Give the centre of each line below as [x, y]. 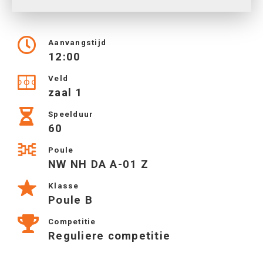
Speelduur [71, 114]
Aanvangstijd [77, 43]
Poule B [70, 200]
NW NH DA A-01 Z [98, 164]
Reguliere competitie [109, 236]
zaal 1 [65, 93]
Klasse [64, 186]
